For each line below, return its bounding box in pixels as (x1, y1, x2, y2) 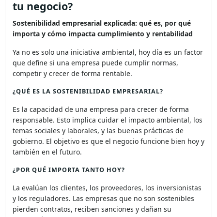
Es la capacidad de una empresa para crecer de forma (13, 106, 189, 116)
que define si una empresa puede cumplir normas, (13, 59, 178, 68)
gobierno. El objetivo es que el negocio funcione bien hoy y (13, 138, 204, 148)
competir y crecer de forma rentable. (13, 69, 132, 79)
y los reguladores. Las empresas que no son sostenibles (13, 196, 194, 206)
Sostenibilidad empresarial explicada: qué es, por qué (13, 19, 191, 29)
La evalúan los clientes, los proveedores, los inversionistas (13, 186, 201, 195)
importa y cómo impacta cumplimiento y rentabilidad (13, 30, 193, 39)
